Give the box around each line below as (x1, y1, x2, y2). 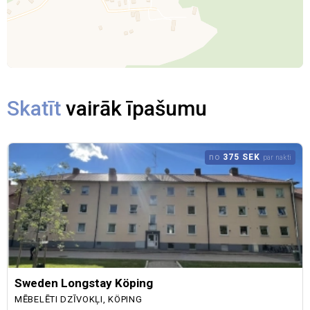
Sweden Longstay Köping (15, 276, 153, 290)
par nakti (262, 154, 291, 161)
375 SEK (219, 152, 263, 162)
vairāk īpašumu (61, 96, 207, 120)
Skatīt (7, 96, 61, 120)
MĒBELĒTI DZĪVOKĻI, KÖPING (15, 294, 143, 304)
